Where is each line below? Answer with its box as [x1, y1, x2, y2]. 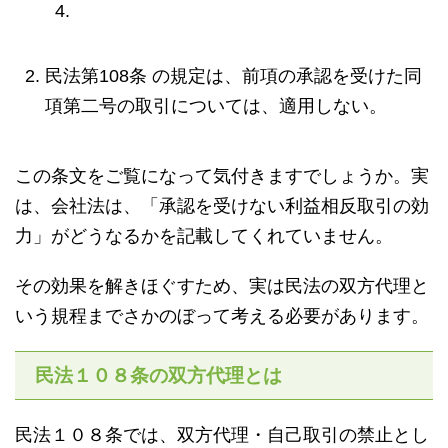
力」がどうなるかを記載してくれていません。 [15, 226, 393, 246]
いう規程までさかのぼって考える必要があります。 [15, 306, 429, 326]
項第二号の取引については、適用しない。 [45, 96, 387, 116]
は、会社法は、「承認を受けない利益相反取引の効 [15, 196, 429, 216]
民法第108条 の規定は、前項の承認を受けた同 [45, 66, 422, 86]
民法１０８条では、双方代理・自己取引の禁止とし [15, 425, 429, 445]
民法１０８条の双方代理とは [35, 365, 282, 386]
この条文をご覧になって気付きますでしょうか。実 [15, 166, 429, 186]
